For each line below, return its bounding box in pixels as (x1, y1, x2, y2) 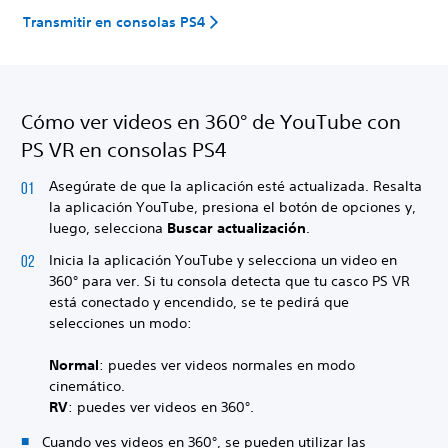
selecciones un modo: (49, 313, 196, 332)
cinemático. (49, 376, 129, 395)
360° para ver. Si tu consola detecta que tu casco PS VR (49, 271, 410, 290)
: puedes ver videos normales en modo (99, 355, 355, 374)
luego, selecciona (49, 219, 167, 237)
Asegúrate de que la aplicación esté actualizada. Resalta (49, 177, 422, 195)
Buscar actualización (167, 219, 306, 237)
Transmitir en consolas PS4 (23, 12, 206, 31)
